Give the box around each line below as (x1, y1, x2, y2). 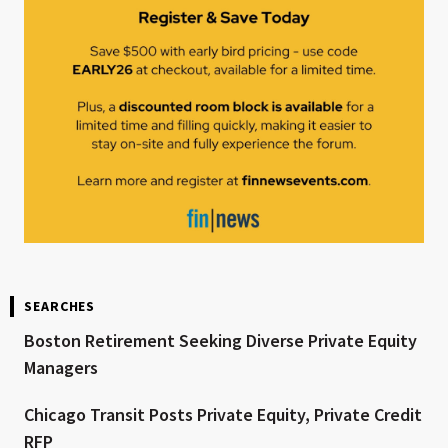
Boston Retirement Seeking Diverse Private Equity (24, 328, 417, 352)
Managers (24, 355, 98, 379)
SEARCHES (24, 296, 96, 315)
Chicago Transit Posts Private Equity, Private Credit (24, 402, 422, 426)
